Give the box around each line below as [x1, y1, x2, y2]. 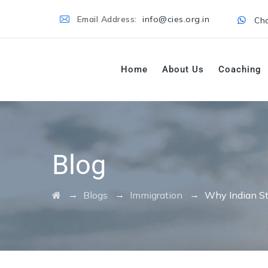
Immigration [130, 189, 182, 201]
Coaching [218, 64, 261, 75]
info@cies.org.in [142, 14, 210, 25]
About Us [162, 64, 204, 75]
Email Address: [77, 14, 140, 25]
